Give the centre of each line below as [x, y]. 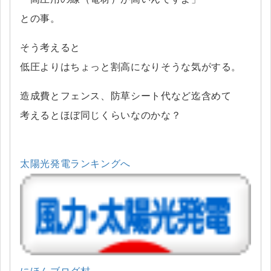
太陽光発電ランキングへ [76, 164]
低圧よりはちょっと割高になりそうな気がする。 [131, 67]
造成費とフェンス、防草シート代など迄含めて [126, 96]
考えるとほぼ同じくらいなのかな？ [101, 116]
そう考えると [50, 48]
